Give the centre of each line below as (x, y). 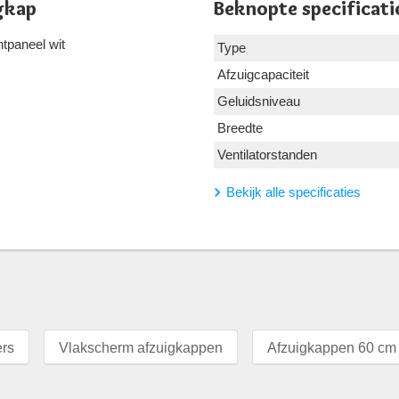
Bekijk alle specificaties (293, 192)
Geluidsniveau (259, 102)
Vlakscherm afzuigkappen (141, 348)
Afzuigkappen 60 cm (332, 348)
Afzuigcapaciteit (263, 75)
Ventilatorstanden (267, 155)
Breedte (240, 128)
